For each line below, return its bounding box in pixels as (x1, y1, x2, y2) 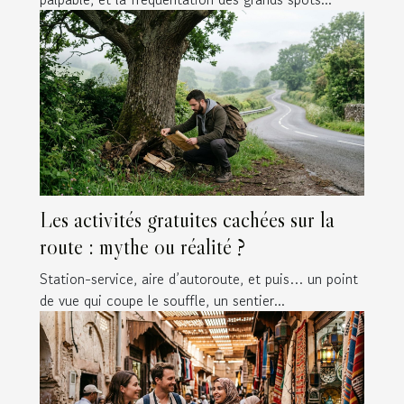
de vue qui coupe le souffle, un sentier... (40, 289, 285, 311)
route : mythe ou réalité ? (40, 233, 245, 260)
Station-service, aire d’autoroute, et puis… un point (40, 267, 358, 289)
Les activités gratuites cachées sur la (40, 206, 335, 233)
